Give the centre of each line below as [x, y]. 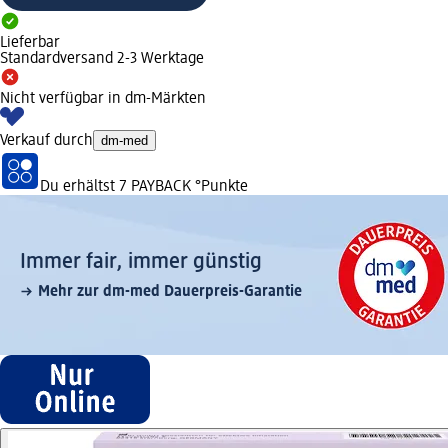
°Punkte [219, 186]
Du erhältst [79, 186]
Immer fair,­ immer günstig [141, 261]
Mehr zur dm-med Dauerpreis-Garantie [170, 291]
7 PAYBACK [155, 186]
